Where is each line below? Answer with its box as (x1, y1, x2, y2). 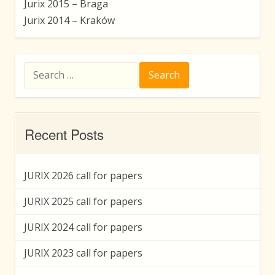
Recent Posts (25, 123, 104, 144)
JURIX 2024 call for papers (24, 220, 142, 234)
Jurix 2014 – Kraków (24, 13, 115, 27)
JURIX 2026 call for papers (24, 168, 142, 182)
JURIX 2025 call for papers (24, 194, 142, 208)
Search (23, 63, 48, 72)
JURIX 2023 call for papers (24, 246, 142, 260)
